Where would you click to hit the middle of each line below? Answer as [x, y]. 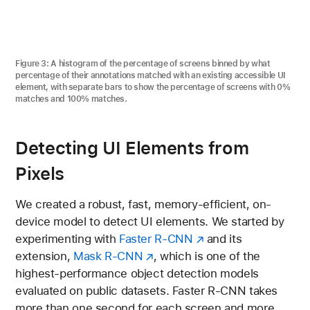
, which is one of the [207, 256]
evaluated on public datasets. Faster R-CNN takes [147, 291]
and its [223, 239]
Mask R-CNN [108, 256]
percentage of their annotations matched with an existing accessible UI [151, 75]
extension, [44, 256]
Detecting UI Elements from [132, 148]
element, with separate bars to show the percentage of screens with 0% [153, 87]
